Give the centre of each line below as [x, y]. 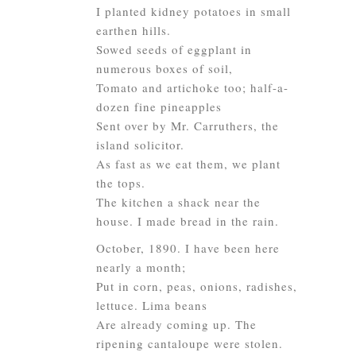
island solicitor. [140, 145]
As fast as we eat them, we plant [188, 164]
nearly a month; [141, 267]
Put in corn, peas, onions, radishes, [197, 286]
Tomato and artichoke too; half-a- [192, 87]
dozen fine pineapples [159, 106]
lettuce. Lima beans [152, 305]
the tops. [121, 183]
